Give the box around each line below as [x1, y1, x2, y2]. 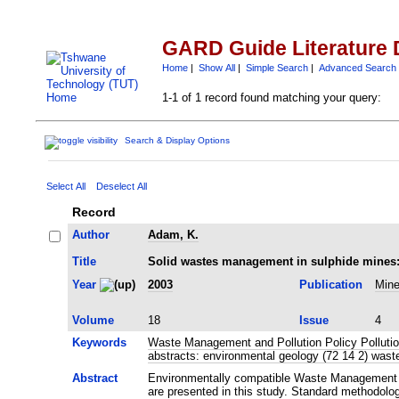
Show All [198, 61, 235, 73]
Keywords [71, 335, 126, 349]
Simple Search [245, 61, 308, 73]
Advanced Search [318, 61, 396, 73]
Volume [71, 313, 114, 327]
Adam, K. [147, 227, 199, 241]
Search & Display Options [125, 135, 231, 146]
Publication [298, 277, 362, 291]
